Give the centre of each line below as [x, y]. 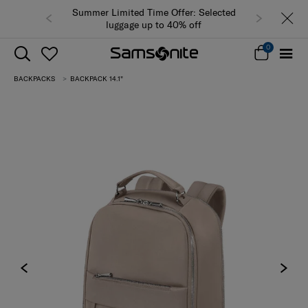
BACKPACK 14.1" [95, 78]
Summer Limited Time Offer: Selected [154, 13]
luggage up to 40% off [154, 25]
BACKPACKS [34, 78]
